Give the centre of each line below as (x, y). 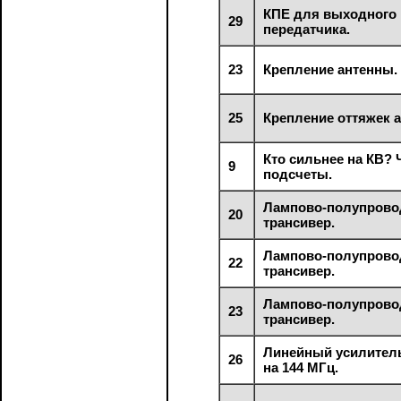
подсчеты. (298, 174)
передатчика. (307, 29)
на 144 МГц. (301, 367)
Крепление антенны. (331, 69)
